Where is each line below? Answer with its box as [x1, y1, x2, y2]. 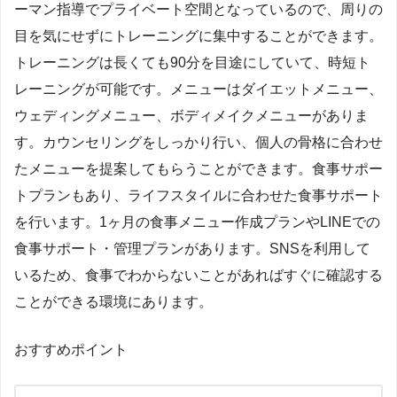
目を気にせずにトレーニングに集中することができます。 [14, 27, 383, 43]
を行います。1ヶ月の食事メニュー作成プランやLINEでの [14, 214, 380, 230]
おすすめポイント [14, 341, 128, 357]
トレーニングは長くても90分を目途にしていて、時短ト [14, 54, 370, 70]
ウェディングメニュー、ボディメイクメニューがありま [14, 107, 369, 123]
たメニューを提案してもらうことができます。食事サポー [14, 160, 383, 176]
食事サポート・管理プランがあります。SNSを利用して [14, 240, 370, 256]
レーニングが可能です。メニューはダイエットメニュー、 [14, 81, 383, 97]
